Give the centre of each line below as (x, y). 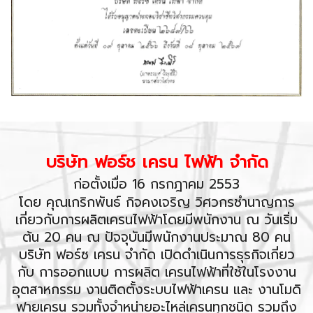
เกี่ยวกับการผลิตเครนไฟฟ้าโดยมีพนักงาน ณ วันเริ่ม (156, 220)
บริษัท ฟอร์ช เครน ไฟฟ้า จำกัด (156, 162)
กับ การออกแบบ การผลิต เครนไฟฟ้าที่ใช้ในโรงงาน (156, 272)
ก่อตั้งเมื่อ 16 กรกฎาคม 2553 (156, 184)
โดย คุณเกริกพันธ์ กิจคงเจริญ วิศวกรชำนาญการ (156, 203)
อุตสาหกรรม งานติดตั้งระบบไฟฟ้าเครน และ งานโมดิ (156, 290)
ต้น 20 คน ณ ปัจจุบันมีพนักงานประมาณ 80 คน (156, 238)
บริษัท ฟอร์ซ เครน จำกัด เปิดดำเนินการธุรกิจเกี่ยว (156, 255)
